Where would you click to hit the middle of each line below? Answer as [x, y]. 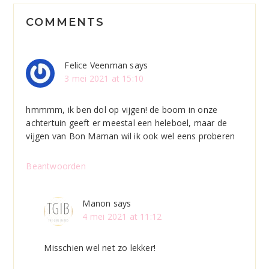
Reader [46, 13]
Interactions [69, 35]
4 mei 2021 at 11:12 [122, 216]
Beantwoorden [56, 166]
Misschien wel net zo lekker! [100, 247]
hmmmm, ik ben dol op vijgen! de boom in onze [122, 109]
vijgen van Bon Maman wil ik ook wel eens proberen [131, 136]
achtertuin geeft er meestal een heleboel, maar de [127, 122]
